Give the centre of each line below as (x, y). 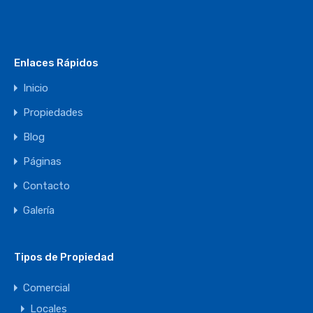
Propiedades (53, 113)
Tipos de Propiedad (64, 257)
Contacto (46, 186)
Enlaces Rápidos (56, 63)
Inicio (36, 88)
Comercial (46, 288)
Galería (39, 211)
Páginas (42, 162)
